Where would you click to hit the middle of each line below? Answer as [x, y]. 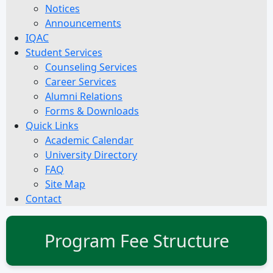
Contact [44, 199]
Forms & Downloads [92, 111]
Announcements [83, 23]
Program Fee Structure [136, 240]
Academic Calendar [89, 140]
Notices [62, 9]
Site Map [65, 184]
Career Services [81, 82]
